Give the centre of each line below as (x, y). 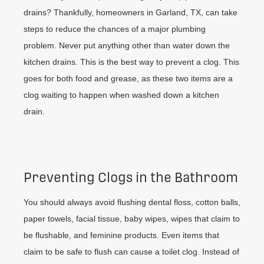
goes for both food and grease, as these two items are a (128, 79)
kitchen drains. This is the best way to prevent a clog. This (131, 62)
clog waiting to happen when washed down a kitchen (121, 95)
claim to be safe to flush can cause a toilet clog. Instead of (131, 251)
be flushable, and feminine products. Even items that (121, 235)
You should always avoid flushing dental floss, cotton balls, (132, 202)
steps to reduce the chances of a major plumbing (115, 29)
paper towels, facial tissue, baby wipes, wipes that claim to (132, 218)
